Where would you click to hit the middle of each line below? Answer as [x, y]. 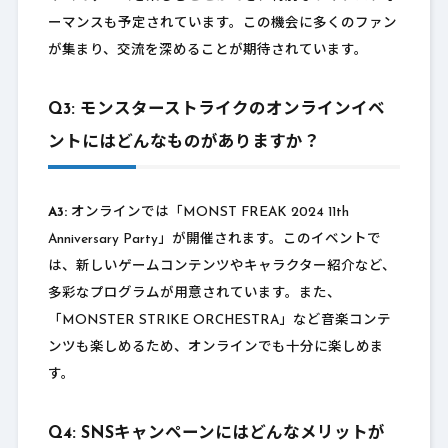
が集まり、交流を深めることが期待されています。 [207, 51]
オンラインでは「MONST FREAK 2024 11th [207, 213]
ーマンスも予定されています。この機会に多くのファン [222, 24]
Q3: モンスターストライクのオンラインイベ [216, 110]
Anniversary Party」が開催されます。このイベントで [214, 240]
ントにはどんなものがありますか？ [183, 143]
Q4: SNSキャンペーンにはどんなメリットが [216, 434]
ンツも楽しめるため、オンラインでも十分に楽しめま [215, 348]
